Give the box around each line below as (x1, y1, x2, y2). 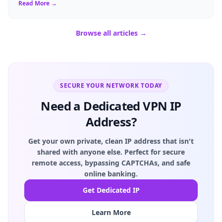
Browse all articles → (75, 28, 147, 38)
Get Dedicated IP (82, 185, 140, 195)
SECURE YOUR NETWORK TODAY (60, 81, 162, 90)
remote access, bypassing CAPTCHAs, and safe (32, 158, 190, 167)
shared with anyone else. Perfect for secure (37, 147, 185, 157)
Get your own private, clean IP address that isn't (28, 136, 194, 146)
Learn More (91, 207, 131, 217)
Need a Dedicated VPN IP (41, 97, 181, 114)
